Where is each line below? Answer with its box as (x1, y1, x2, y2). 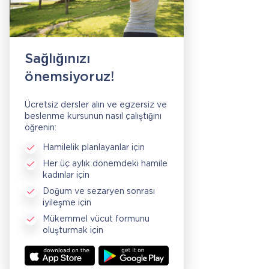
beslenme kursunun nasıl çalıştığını (25, 113, 162, 121)
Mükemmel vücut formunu (43, 216, 150, 223)
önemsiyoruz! (25, 71, 114, 84)
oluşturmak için (43, 227, 103, 235)
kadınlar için (43, 172, 89, 180)
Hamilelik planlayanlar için (43, 144, 145, 152)
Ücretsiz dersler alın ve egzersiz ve (25, 101, 167, 109)
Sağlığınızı (25, 53, 90, 66)
